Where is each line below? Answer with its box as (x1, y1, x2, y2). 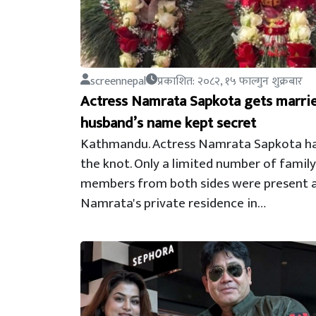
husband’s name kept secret (80, 111, 256, 135)
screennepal (90, 72, 146, 91)
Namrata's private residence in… (80, 192, 266, 214)
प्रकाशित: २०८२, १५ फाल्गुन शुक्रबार (157, 72, 303, 91)
